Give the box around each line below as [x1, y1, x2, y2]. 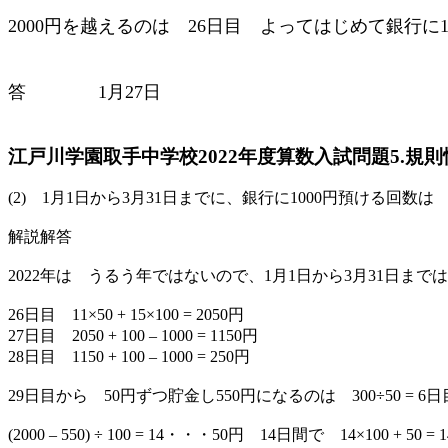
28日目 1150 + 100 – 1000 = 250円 [8, 348, 250, 366]
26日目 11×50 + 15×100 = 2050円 [8, 306, 244, 324]
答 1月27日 [8, 81, 161, 102]
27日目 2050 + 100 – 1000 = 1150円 [8, 327, 258, 345]
